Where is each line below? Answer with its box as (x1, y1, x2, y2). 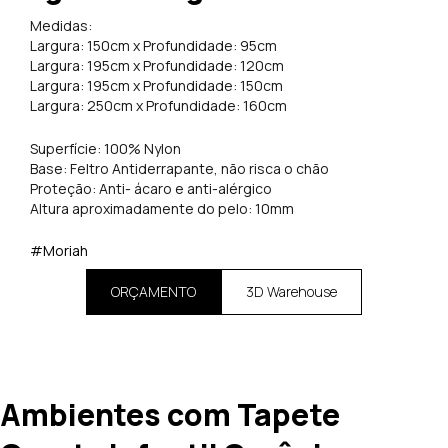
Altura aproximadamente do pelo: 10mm (30, 198, 294, 218)
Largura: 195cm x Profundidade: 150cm (30, 76, 283, 96)
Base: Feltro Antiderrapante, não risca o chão (30, 158, 329, 178)
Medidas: (30, 16, 92, 36)
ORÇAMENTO (111, 282, 196, 302)
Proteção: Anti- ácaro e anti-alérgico (30, 178, 272, 198)
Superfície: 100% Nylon (30, 138, 181, 158)
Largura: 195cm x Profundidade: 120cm (30, 56, 284, 76)
